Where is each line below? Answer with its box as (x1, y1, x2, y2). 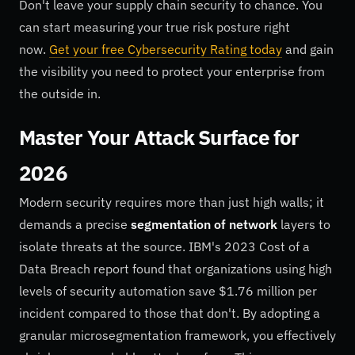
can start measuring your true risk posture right (19, 19, 290, 36)
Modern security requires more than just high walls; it (19, 194, 324, 211)
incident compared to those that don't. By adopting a (19, 305, 320, 322)
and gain (282, 41, 334, 58)
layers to (277, 216, 330, 233)
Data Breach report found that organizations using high (19, 261, 332, 277)
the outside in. (19, 86, 101, 102)
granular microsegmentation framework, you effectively (19, 327, 336, 344)
